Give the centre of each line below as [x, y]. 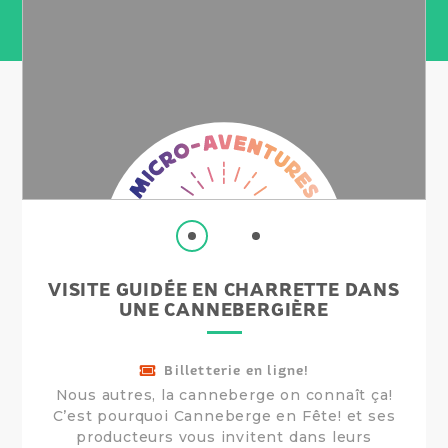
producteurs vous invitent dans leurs [224, 436]
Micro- [130, 128]
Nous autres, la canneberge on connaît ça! [224, 394]
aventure [141, 147]
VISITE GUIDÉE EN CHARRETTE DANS [224, 290]
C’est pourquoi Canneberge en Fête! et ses [224, 415]
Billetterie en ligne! [237, 371]
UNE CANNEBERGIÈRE [224, 310]
